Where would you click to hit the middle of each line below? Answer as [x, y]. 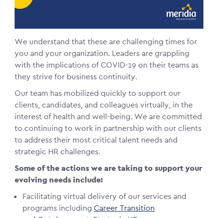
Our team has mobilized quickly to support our [98, 93]
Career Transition [124, 208]
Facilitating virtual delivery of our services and [104, 197]
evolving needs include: [59, 180]
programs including [58, 208]
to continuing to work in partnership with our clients [108, 128]
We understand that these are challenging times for [106, 42]
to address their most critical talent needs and [96, 140]
